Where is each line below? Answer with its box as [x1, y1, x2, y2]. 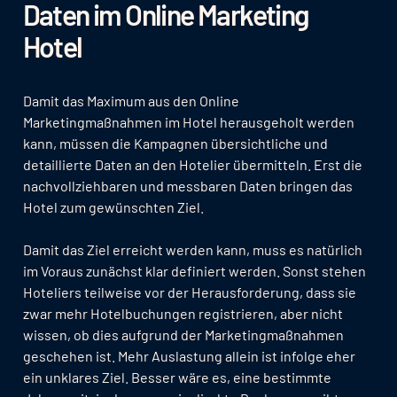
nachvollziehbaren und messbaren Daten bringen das [22, 176, 353, 194]
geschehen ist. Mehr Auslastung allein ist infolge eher [22, 346, 355, 364]
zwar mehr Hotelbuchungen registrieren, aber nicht [22, 304, 343, 322]
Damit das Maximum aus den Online [22, 91, 239, 109]
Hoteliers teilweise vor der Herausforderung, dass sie [22, 283, 356, 300]
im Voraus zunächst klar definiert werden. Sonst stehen [22, 261, 366, 279]
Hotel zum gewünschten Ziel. [22, 198, 206, 215]
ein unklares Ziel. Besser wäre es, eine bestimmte [22, 368, 331, 385]
